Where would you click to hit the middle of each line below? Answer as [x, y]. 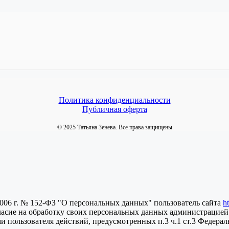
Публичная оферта [114, 109]
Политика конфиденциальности [114, 100]
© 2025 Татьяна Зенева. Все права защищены [114, 127]
